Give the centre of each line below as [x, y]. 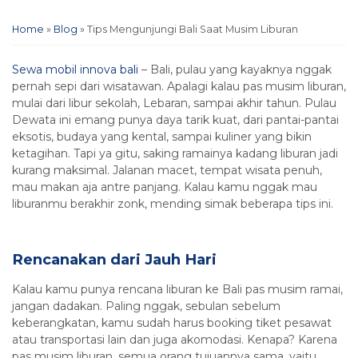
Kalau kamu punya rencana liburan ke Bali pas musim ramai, [177, 289]
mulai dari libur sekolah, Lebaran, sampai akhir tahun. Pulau [174, 103]
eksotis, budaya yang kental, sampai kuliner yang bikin [162, 136]
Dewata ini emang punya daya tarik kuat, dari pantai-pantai [175, 119]
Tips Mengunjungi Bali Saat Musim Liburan [193, 29]
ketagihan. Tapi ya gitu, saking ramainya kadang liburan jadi [175, 153]
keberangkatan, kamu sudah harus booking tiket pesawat [172, 322]
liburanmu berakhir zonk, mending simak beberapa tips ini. [173, 203]
